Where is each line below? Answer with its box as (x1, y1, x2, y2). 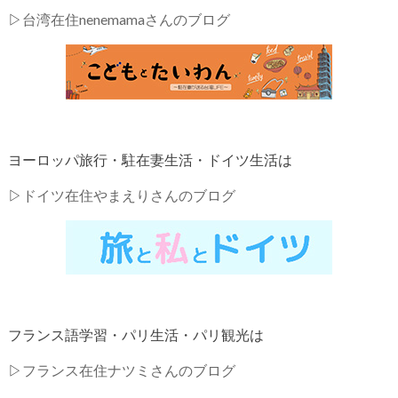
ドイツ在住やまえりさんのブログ (21, 186, 235, 203)
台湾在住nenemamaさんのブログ (21, 10, 230, 28)
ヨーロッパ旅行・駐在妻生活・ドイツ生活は (7, 150, 292, 168)
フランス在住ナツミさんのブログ (21, 361, 235, 378)
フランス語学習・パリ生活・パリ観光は (7, 325, 264, 343)
